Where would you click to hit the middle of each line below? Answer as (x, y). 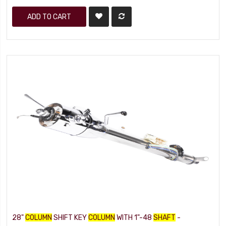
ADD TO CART (49, 17)
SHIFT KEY (70, 217)
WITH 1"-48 (134, 217)
